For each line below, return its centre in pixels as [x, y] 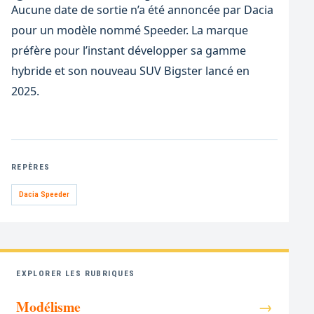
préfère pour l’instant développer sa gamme [128, 50]
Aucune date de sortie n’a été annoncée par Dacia [142, 9]
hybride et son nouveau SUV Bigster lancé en [130, 70]
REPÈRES [30, 167]
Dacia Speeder [44, 194]
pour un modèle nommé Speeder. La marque [129, 30]
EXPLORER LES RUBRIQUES [76, 274]
